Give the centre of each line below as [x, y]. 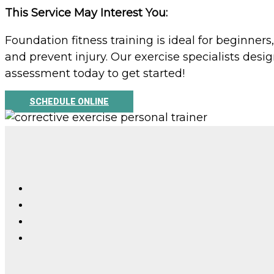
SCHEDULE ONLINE [69, 102]
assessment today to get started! [95, 74]
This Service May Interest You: [86, 13]
